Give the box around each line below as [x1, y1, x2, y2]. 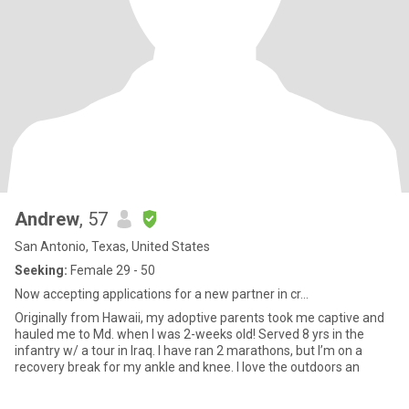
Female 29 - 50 [68, 263, 155, 278]
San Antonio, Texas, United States [15, 239, 210, 254]
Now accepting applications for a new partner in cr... [15, 287, 309, 301]
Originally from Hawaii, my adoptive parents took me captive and [15, 310, 384, 325]
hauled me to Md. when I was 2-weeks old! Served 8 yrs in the [15, 327, 364, 341]
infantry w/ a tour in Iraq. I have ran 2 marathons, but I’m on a [15, 343, 362, 358]
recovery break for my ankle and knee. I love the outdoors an [15, 360, 360, 374]
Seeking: [15, 263, 68, 278]
